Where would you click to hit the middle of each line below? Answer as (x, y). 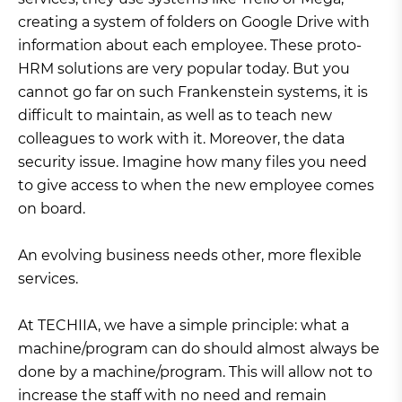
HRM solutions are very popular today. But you (184, 69)
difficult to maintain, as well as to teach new (175, 116)
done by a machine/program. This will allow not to (195, 372)
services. (48, 279)
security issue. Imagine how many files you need (192, 162)
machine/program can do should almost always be (199, 349)
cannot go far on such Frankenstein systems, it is (193, 92)
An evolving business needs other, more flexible (190, 256)
